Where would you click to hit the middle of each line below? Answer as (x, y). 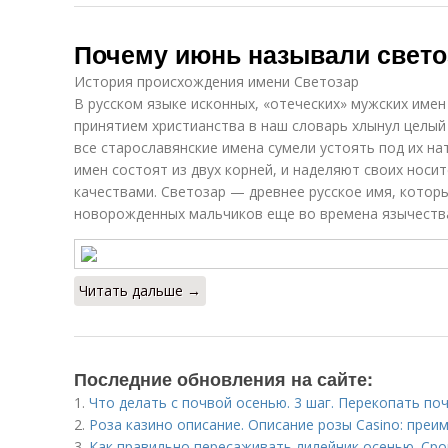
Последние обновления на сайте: (223, 379)
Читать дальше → (140, 290)
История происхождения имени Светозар (216, 81)
